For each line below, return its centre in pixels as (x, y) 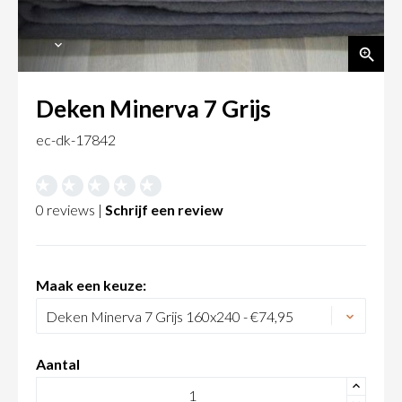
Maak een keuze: (91, 285)
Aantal (58, 364)
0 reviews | (70, 210)
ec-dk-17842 (76, 140)
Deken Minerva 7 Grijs (153, 109)
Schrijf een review (164, 210)
